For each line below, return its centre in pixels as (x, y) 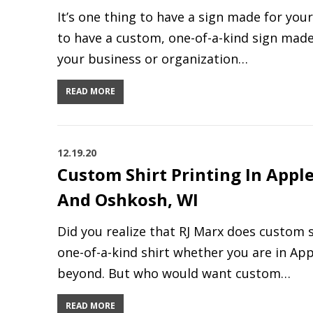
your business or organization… (153, 59)
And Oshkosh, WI (128, 199)
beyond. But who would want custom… (174, 273)
